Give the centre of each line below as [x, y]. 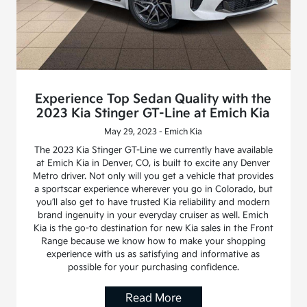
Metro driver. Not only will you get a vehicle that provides [153, 176]
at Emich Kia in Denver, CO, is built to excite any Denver [153, 163]
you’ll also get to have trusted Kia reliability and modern [153, 202]
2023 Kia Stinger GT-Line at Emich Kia [153, 114]
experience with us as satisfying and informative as [153, 255]
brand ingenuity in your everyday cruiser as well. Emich [153, 216]
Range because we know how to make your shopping [153, 242]
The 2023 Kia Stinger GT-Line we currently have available [153, 150]
